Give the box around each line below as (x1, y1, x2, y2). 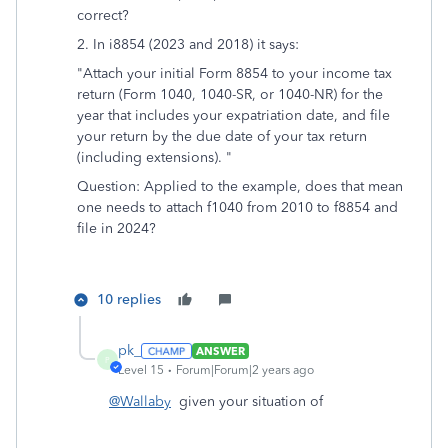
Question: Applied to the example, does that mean (77, 178, 403, 195)
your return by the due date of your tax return (77, 128, 367, 145)
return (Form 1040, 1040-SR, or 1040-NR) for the (77, 86, 383, 103)
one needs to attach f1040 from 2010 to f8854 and (77, 199, 398, 216)
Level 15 (118, 363, 164, 377)
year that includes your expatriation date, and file (77, 107, 390, 124)
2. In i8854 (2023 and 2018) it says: (77, 36, 299, 53)
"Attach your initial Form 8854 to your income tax (77, 65, 392, 82)
